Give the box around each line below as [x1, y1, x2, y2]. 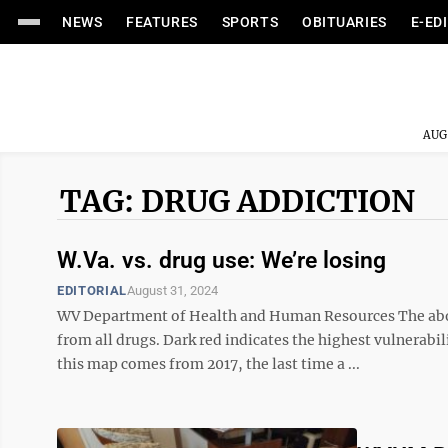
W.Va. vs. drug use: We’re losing [57, 247, 386, 274]
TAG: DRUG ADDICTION [60, 182, 415, 220]
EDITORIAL [57, 283, 127, 298]
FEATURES [126, 14, 198, 30]
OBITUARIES [302, 14, 387, 30]
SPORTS [221, 14, 279, 30]
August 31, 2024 [126, 283, 218, 298]
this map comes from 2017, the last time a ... [57, 355, 360, 373]
